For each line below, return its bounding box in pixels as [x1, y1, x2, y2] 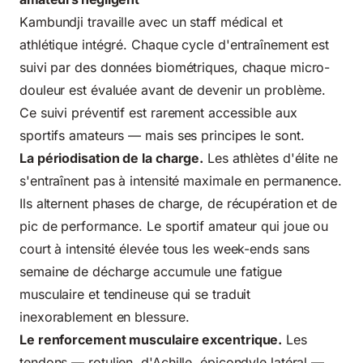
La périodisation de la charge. [19, 149, 204, 166]
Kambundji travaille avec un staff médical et [19, 13, 283, 30]
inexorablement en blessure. [19, 308, 190, 325]
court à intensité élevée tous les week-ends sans [19, 240, 310, 257]
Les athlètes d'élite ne [203, 149, 338, 166]
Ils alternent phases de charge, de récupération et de [19, 194, 337, 211]
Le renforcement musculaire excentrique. [19, 331, 283, 348]
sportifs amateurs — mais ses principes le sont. [19, 126, 305, 143]
